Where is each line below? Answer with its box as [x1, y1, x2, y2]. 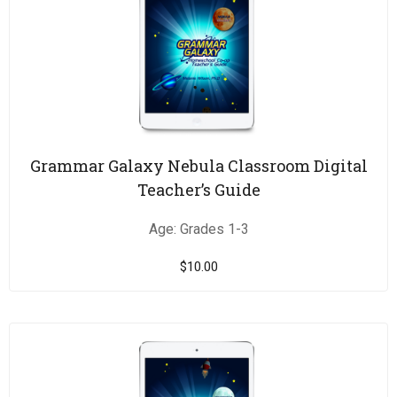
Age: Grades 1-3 [148, 221, 249, 238]
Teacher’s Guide [136, 179, 261, 201]
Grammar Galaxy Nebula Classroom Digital [29, 155, 368, 177]
